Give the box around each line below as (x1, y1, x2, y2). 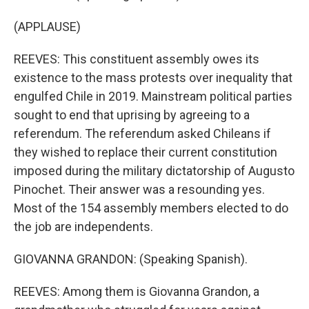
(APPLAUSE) (14, 19, 81, 34)
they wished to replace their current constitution (14, 145, 277, 159)
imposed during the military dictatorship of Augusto (14, 163, 295, 178)
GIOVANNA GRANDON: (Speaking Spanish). (14, 252, 248, 266)
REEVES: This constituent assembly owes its (14, 52, 259, 66)
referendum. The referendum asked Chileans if (14, 126, 271, 141)
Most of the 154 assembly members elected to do (14, 201, 288, 215)
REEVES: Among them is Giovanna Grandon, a (14, 284, 259, 299)
